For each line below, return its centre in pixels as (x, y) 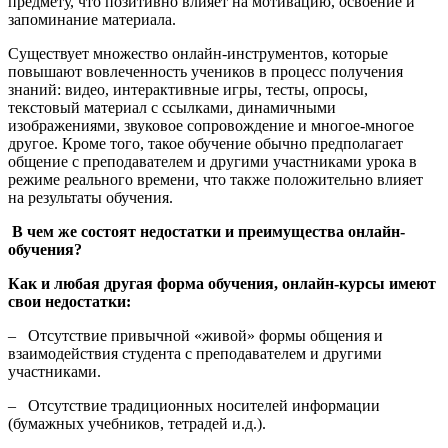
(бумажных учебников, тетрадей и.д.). (137, 424)
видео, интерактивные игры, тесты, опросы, (216, 90)
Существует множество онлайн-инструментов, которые (198, 54)
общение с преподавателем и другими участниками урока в (212, 162)
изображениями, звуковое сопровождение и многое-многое (211, 126)
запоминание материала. (92, 20)
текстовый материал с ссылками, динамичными (172, 108)
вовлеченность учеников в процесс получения (244, 72)
